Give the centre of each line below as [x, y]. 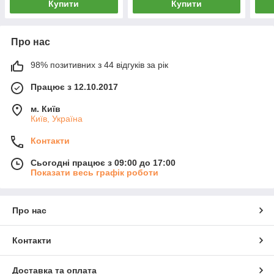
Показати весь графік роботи [94, 173]
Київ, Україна [57, 119]
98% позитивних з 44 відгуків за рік [99, 65]
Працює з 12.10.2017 [74, 87]
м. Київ [46, 109]
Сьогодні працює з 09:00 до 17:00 [103, 163]
